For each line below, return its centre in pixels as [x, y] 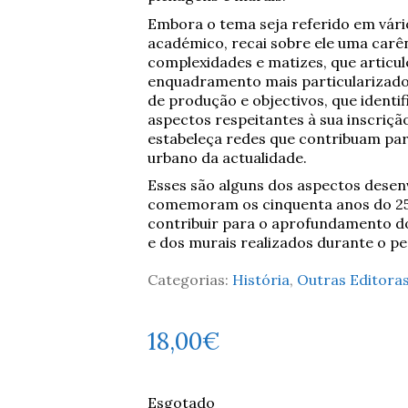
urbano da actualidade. [227, 157]
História [260, 280]
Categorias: [189, 280]
